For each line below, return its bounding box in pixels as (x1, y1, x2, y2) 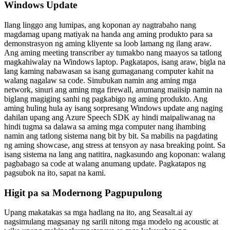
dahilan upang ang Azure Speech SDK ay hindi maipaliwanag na (4, 112, 215, 122)
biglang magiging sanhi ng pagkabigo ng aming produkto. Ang (4, 94, 207, 103)
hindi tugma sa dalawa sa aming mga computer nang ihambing (4, 122, 206, 131)
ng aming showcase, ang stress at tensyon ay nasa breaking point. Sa (4, 140, 225, 149)
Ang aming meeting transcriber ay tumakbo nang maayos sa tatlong (4, 48, 222, 57)
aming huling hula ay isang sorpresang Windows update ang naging (4, 103, 223, 112)
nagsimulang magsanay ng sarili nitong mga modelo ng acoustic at (4, 217, 218, 226)
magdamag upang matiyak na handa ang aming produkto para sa (4, 29, 213, 39)
